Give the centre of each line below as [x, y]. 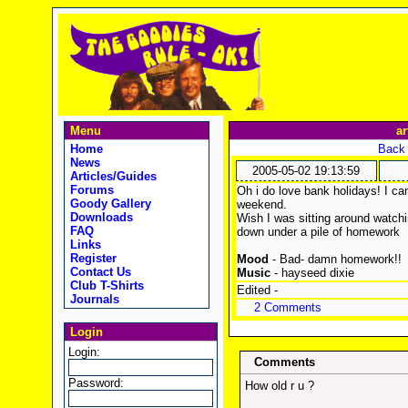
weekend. [261, 204]
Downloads [99, 217]
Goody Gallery [108, 204]
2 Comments [287, 307]
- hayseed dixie [312, 273]
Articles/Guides [111, 176]
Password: [96, 383]
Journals [92, 299]
